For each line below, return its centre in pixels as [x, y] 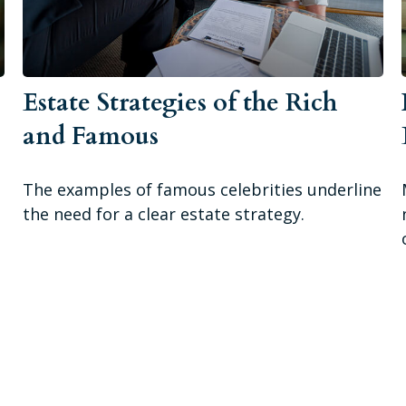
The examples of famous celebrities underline [203, 190]
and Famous [91, 137]
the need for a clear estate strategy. [164, 214]
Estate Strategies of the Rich [180, 103]
